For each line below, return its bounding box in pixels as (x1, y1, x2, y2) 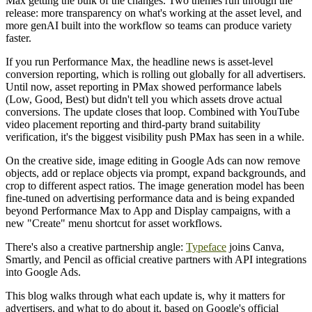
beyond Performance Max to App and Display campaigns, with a (6, 205, 290, 217)
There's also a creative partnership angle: (6, 241, 186, 253)
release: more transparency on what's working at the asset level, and (6, 7, 302, 19)
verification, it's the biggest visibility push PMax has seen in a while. (6, 131, 304, 143)
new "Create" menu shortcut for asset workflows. (6, 217, 222, 230)
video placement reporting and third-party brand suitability (6, 118, 260, 131)
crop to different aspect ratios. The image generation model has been (6, 180, 304, 192)
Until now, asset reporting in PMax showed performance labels (6, 81, 281, 93)
